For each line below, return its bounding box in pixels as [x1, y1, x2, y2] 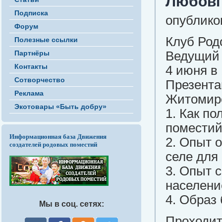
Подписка [14, 9, 48, 17]
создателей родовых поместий [9, 141, 97, 148]
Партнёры [14, 49, 50, 57]
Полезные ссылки [14, 36, 78, 44]
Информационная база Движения [9, 133, 107, 140]
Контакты [14, 62, 48, 70]
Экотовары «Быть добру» [14, 103, 107, 111]
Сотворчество [14, 76, 65, 84]
